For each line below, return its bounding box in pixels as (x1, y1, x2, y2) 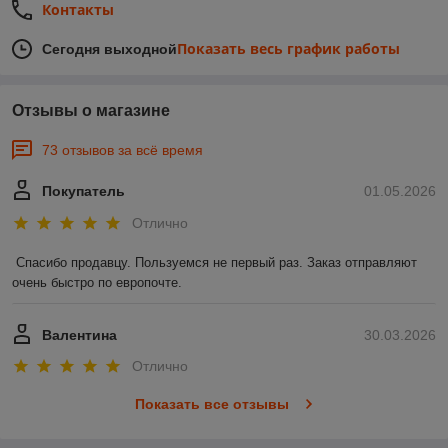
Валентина (42, 326, 117, 343)
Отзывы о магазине (12, 102, 170, 120)
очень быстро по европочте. (12, 274, 182, 290)
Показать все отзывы (134, 396, 289, 413)
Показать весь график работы (177, 39, 400, 59)
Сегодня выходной (42, 41, 177, 58)
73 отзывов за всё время (42, 142, 203, 159)
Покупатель (42, 183, 125, 200)
